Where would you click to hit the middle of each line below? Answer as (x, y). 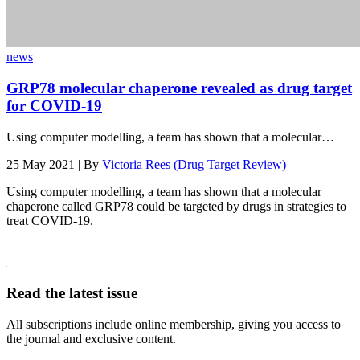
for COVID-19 (54, 106)
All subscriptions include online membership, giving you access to (174, 325)
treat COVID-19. (50, 220)
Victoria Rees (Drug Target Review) (194, 164)
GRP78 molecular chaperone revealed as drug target (179, 88)
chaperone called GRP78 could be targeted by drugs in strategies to (176, 206)
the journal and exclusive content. (91, 339)
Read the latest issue (72, 293)
